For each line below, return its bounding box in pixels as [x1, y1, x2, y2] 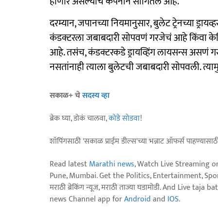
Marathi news [89, 158, 134, 171]
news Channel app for [50, 193, 124, 206]
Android [124, 193, 151, 206]
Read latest [50, 158, 89, 171]
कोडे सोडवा [109, 112, 140, 126]
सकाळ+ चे [50, 89, 82, 103]
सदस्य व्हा [82, 89, 109, 103]
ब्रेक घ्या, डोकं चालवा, [50, 112, 109, 126]
